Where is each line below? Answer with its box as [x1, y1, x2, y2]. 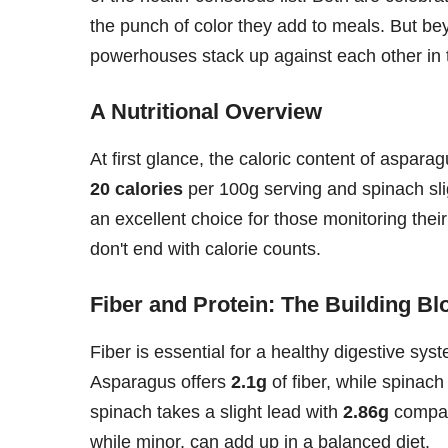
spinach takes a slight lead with [90, 401, 343, 422]
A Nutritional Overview [90, 98, 322, 124]
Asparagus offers [90, 371, 231, 392]
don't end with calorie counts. [90, 238, 321, 259]
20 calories [90, 178, 183, 199]
